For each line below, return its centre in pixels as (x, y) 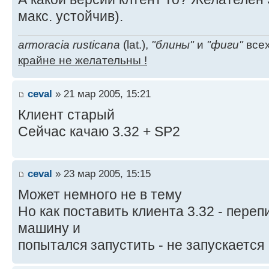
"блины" (173, 45)
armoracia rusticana (69, 45)
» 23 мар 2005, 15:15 (101, 173)
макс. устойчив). (71, 17)
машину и (49, 228)
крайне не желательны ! (83, 60)
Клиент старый (66, 114)
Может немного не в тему (100, 194)
